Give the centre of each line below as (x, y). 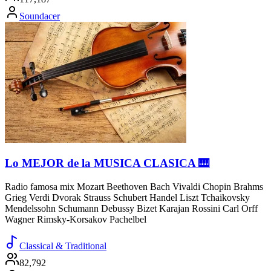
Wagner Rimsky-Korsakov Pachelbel (76, 219)
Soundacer (40, 16)
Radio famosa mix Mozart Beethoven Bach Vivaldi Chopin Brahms (134, 186)
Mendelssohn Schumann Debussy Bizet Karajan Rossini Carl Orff (131, 208)
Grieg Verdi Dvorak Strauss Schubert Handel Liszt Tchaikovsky (127, 197)
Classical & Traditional (63, 246)
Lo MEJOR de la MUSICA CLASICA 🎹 (107, 163)
